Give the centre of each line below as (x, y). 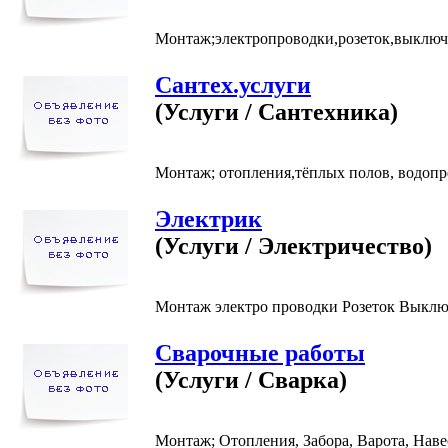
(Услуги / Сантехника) (276, 111)
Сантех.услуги (233, 84)
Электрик (208, 218)
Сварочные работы (260, 352)
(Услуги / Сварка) (251, 379)
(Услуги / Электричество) (293, 245)
